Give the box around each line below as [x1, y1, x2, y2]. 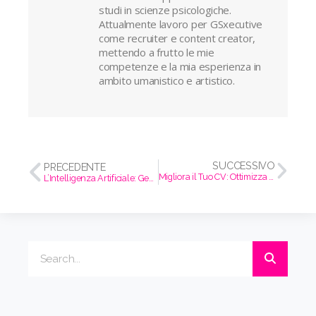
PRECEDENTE [44, 160, 106, 173]
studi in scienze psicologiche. [99, 3, 231, 17]
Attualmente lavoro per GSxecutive [99, 17, 263, 31]
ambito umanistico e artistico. [99, 73, 235, 87]
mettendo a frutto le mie [99, 45, 214, 59]
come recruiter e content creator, [99, 31, 256, 45]
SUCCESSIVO [212, 159, 275, 171]
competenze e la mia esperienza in [99, 59, 262, 73]
